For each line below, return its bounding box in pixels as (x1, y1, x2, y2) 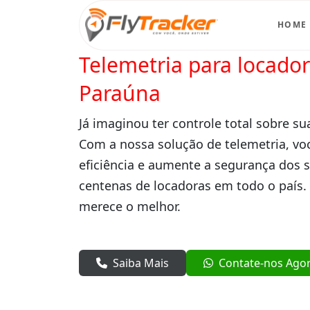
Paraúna (79, 78, 161, 107)
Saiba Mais (113, 255, 169, 271)
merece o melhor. (79, 197, 181, 215)
